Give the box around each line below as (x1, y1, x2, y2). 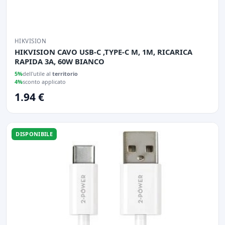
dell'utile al (23, 70, 52, 78)
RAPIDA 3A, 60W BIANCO (15, 56, 104, 67)
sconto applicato (23, 78, 66, 86)
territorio (52, 70, 78, 78)
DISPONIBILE (16, 130, 53, 138)
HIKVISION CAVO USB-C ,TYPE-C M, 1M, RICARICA (15, 47, 192, 57)
